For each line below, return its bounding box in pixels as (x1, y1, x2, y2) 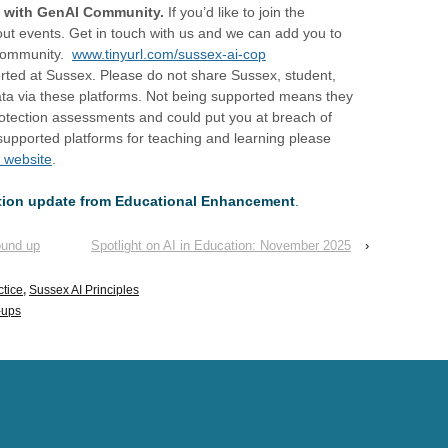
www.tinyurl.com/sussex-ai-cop (72, 46, 266, 63)
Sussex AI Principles (29, 283, 139, 298)
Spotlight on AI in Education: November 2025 (90, 238, 351, 254)
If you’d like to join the (164, 4, 305, 21)
